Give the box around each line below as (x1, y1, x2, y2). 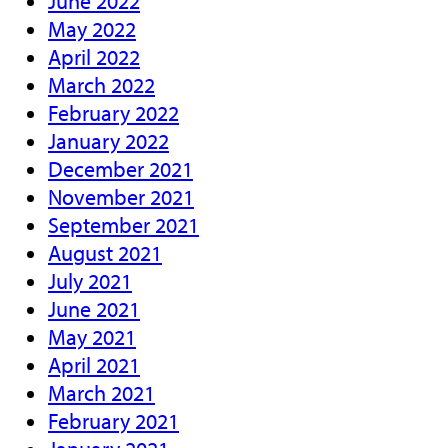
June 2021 (48, 294, 140, 323)
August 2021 (48, 238, 162, 267)
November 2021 (48, 182, 194, 211)
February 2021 (48, 406, 179, 435)
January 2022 (48, 126, 169, 155)
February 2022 (48, 98, 179, 127)
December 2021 (48, 154, 193, 183)
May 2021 (48, 322, 136, 351)
